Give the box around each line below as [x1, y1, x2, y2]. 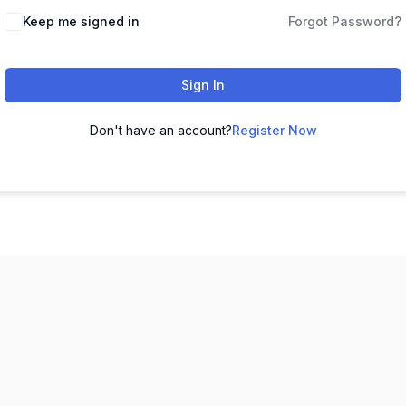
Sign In [181, 77, 225, 92]
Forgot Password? [288, 14, 401, 29]
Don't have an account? [89, 122, 232, 138]
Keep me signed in [23, 14, 140, 29]
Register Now [231, 122, 317, 138]
